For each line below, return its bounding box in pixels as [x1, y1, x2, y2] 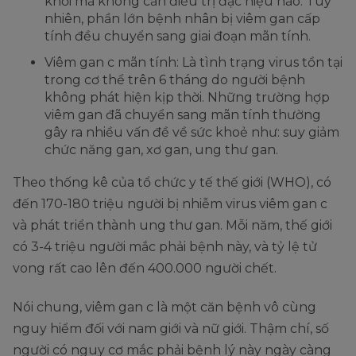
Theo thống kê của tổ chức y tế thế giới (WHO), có [13, 175, 331, 191]
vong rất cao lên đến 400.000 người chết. [13, 261, 277, 277]
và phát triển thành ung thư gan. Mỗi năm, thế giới [13, 218, 332, 234]
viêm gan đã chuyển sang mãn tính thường [44, 107, 321, 123]
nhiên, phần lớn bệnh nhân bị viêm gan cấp [44, 11, 320, 27]
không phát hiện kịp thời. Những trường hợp [44, 90, 330, 106]
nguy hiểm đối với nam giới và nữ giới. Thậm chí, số [13, 321, 329, 337]
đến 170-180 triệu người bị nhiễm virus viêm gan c [13, 196, 327, 212]
